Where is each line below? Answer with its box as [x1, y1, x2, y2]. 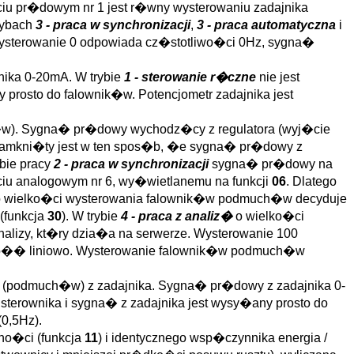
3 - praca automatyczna [197, 18, 336, 32]
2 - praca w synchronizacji [54, 157, 209, 171]
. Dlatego [286, 175, 337, 188]
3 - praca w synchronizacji [36, 18, 190, 32]
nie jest [256, 70, 299, 84]
